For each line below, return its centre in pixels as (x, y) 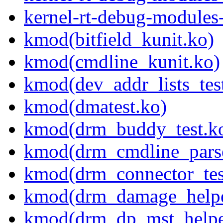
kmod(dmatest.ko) (95, 107)
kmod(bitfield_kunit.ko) (119, 39)
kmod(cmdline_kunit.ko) (122, 62)
